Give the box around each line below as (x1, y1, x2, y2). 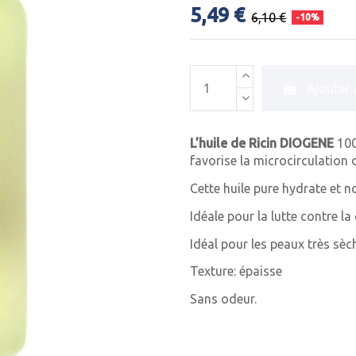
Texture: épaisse (190, 264, 282, 279)
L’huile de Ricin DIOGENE (190, 136, 334, 151)
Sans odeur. (190, 292, 257, 307)
